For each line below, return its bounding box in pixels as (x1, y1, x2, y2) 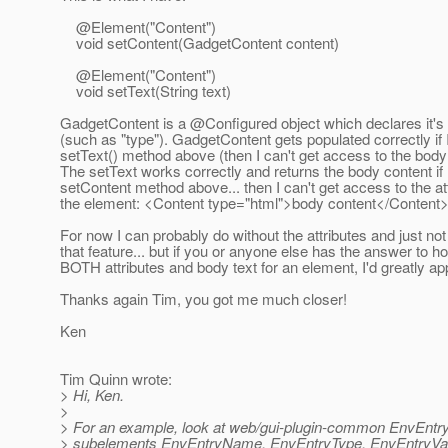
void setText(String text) (60, 80, 231, 102)
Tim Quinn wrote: (60, 368, 172, 390)
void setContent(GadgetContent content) (60, 32, 339, 54)
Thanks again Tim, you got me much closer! (60, 288, 347, 310)
